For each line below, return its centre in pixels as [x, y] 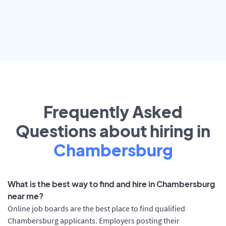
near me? [25, 196]
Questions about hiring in [113, 131]
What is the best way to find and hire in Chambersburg [111, 184]
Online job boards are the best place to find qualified [96, 209]
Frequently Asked [113, 112]
